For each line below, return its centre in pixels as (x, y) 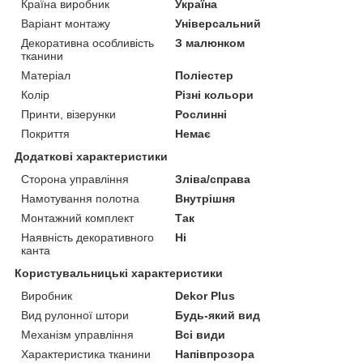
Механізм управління (77, 334)
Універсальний (218, 23)
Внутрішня (205, 198)
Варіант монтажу (66, 23)
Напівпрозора (215, 354)
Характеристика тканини (86, 354)
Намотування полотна (80, 198)
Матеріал (46, 75)
